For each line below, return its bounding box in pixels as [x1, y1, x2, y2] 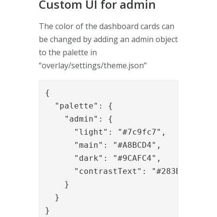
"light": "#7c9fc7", [45, 127, 166, 137]
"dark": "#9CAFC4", [45, 153, 161, 163]
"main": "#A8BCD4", [45, 140, 161, 150]
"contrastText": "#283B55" [45, 166, 195, 176]
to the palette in [39, 46, 97, 58]
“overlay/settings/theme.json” [39, 60, 149, 71]
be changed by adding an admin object [39, 33, 178, 45]
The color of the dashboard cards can [39, 20, 174, 31]
